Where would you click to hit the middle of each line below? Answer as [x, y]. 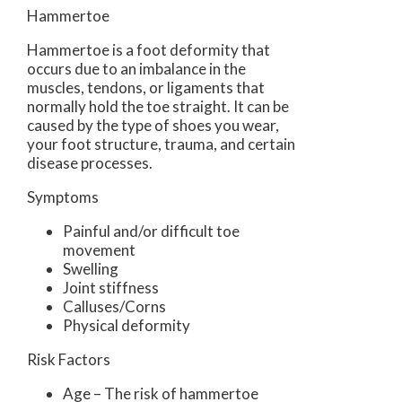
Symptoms [63, 197]
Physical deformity [127, 325]
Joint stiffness [111, 287]
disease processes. [90, 162]
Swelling [91, 268]
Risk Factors [69, 359]
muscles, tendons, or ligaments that [146, 87]
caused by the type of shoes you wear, [153, 125]
